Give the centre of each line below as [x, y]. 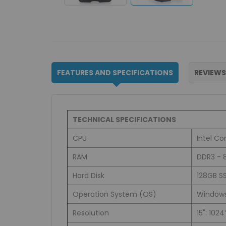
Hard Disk [89, 176]
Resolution [91, 213]
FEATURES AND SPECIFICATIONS [115, 73]
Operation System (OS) [115, 194]
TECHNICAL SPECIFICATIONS [124, 120]
